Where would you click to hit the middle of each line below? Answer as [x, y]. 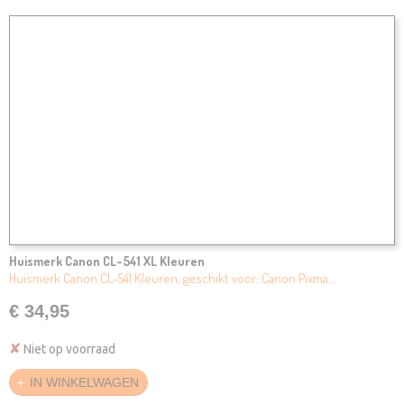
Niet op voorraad [68, 349]
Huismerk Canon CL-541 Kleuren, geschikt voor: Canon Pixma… [172, 278]
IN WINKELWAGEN [84, 383]
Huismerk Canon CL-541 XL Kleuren [107, 261]
